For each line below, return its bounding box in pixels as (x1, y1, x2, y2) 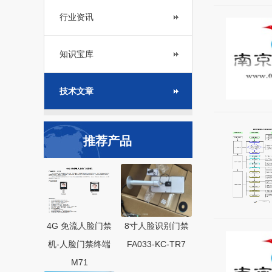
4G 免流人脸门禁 (47, 221, 112, 231)
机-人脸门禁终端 (48, 239, 110, 249)
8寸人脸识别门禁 (124, 221, 189, 231)
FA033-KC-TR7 (127, 239, 186, 249)
